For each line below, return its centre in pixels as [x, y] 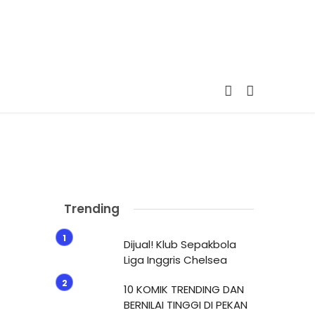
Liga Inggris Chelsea [175, 260]
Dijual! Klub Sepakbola [180, 244]
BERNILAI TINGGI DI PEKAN [186, 305]
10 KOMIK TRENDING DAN [184, 289]
